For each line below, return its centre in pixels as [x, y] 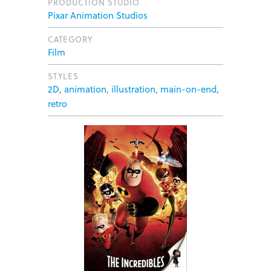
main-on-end [188, 89]
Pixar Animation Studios [98, 15]
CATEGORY [70, 39]
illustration [133, 89]
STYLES [63, 76]
